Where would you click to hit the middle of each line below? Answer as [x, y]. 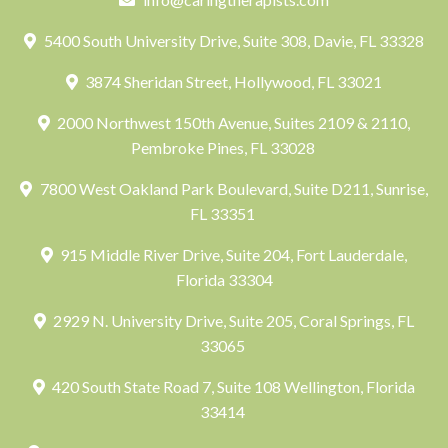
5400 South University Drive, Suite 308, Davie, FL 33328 [232, 40]
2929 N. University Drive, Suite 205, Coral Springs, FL [232, 320]
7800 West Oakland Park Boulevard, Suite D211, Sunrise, [232, 188]
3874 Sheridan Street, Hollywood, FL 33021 [232, 81]
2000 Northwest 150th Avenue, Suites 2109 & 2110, [232, 122]
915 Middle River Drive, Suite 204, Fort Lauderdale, [232, 254]
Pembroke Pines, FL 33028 [224, 147]
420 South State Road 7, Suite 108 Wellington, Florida [232, 386]
